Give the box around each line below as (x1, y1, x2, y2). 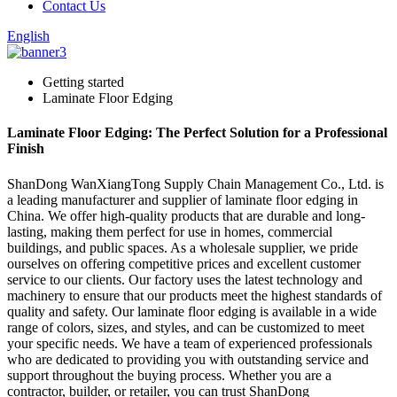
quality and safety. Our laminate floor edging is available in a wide (7, 303, 377, 319)
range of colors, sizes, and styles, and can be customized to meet (7, 319, 364, 335)
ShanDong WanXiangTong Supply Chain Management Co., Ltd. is (7, 175, 384, 191)
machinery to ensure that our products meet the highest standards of (7, 287, 382, 303)
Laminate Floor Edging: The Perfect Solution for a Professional (7, 125, 387, 141)
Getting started (43, 74, 124, 90)
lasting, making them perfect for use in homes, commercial (7, 223, 332, 239)
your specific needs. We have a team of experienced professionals (7, 335, 372, 351)
